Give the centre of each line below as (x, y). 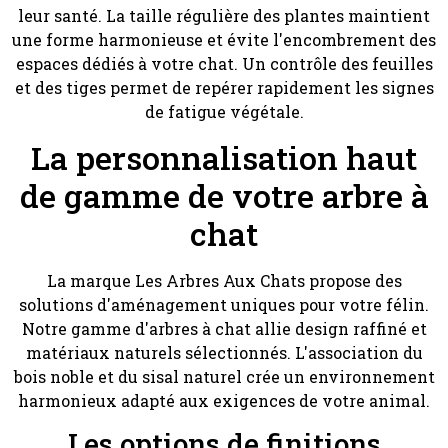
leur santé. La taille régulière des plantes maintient (224, 16)
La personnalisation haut (224, 157)
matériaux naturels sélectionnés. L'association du (224, 352)
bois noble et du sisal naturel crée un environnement (224, 376)
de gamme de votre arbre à (224, 195)
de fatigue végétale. (224, 112)
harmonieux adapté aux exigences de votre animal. (224, 400)
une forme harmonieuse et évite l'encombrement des (224, 40)
